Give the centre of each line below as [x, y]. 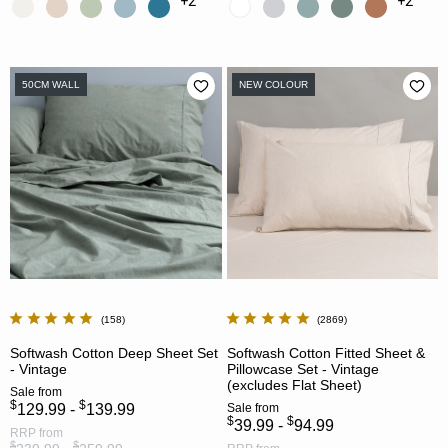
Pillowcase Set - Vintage [302, 368]
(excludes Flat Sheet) [294, 384]
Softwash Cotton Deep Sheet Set [114, 352]
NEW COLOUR [273, 84]
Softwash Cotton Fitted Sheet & [325, 352]
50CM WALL [51, 84]
